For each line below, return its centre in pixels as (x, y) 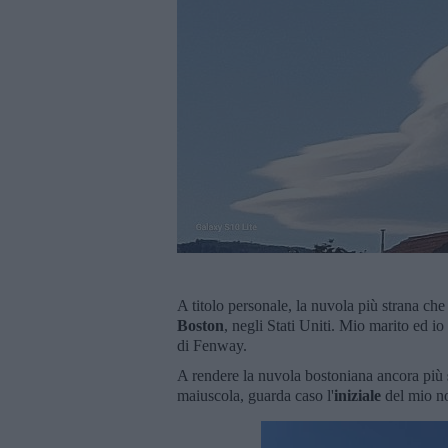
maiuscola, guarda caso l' (255, 395)
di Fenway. (212, 345)
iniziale (357, 395)
